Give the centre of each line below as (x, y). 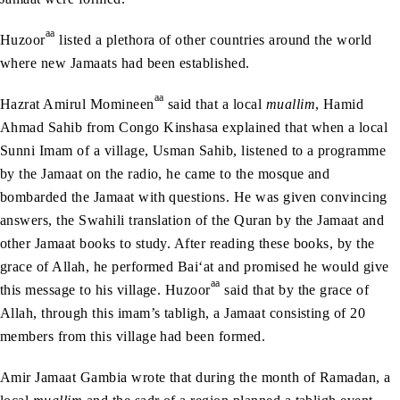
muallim (291, 104)
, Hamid (340, 104)
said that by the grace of (295, 290)
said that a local (215, 104)
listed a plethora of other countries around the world (213, 40)
